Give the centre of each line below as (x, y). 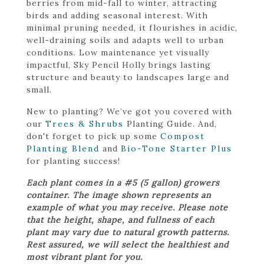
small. (39, 89)
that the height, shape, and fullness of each (121, 220)
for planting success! (73, 161)
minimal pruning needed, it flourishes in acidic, (132, 27)
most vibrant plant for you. (85, 257)
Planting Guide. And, (170, 123)
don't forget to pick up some (93, 136)
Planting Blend (63, 148)
